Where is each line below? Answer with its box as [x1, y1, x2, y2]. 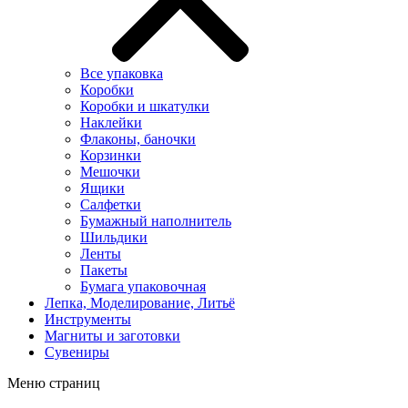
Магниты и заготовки [45, 328, 180, 343]
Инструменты [45, 311, 131, 327]
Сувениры [45, 344, 109, 360]
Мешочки [80, 164, 140, 179]
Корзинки [80, 148, 141, 163]
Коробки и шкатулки [80, 98, 209, 114]
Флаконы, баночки [80, 131, 196, 147]
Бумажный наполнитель [80, 213, 231, 229]
